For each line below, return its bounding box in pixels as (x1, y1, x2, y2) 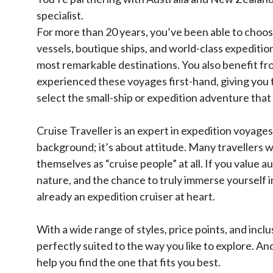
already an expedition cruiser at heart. (37, 189, 215, 203)
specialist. (37, 8, 83, 22)
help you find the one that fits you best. (37, 255, 221, 269)
